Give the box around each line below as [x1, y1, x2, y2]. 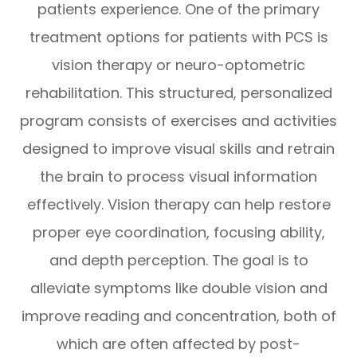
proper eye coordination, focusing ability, [32, 222, 325, 243]
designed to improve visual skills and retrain [22, 139, 335, 159]
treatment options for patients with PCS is [29, 27, 328, 48]
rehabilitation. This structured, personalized [25, 83, 332, 104]
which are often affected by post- [57, 334, 300, 355]
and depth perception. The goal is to [49, 250, 308, 271]
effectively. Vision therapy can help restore [26, 194, 331, 215]
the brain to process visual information [40, 167, 317, 187]
